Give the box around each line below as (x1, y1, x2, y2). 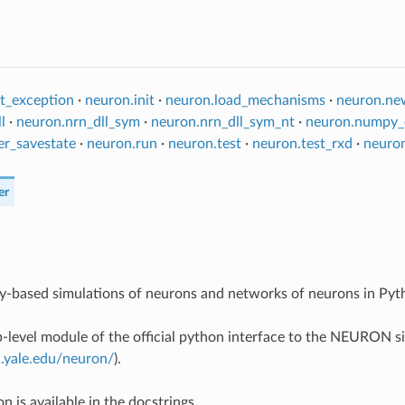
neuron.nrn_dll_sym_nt (150, 114, 295, 129)
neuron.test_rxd (251, 136, 353, 151)
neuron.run (86, 136, 157, 151)
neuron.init (84, 92, 155, 108)
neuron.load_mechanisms (165, 92, 325, 108)
